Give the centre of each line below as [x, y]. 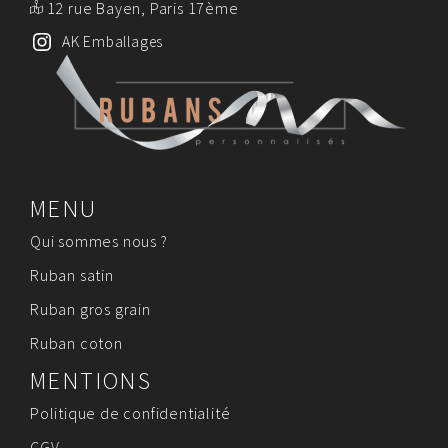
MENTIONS [91, 381]
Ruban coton [76, 343]
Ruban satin [72, 275]
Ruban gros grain [90, 309]
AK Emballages [112, 41]
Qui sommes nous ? [99, 241]
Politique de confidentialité [130, 413]
